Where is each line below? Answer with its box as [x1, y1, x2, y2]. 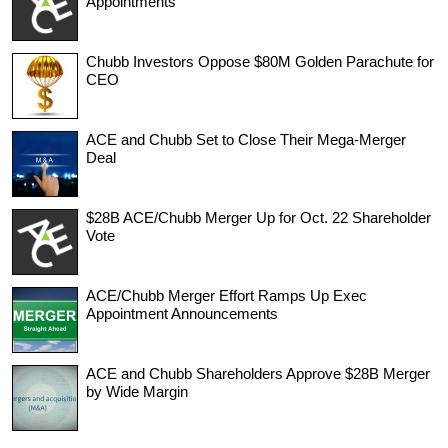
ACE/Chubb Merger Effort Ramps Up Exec [86, 286, 367, 304]
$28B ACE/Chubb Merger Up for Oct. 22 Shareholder [86, 208, 431, 226]
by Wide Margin [86, 382, 188, 400]
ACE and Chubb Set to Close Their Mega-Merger [86, 130, 406, 148]
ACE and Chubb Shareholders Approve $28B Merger [86, 364, 430, 382]
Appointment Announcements [86, 304, 278, 322]
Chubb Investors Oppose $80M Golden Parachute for [86, 52, 434, 70]
